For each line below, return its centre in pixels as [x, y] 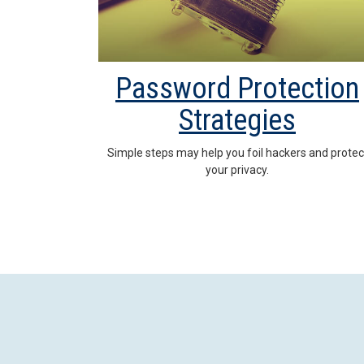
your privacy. [237, 169]
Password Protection [237, 88]
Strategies [237, 120]
